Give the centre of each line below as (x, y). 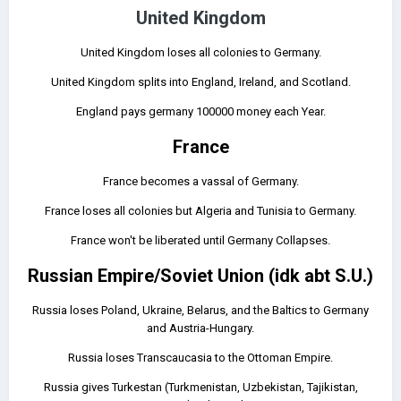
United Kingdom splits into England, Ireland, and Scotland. (200, 82)
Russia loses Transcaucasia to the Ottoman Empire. (200, 358)
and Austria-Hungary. (200, 328)
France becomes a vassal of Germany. (200, 181)
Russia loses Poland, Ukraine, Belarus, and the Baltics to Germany (200, 310)
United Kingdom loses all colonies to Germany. (200, 52)
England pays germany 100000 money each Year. (200, 111)
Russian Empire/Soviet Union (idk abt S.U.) (200, 276)
